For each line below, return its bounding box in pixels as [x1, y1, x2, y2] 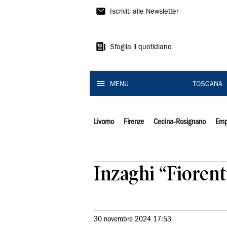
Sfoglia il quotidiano [110, 44, 172, 51]
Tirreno [90, 21, 138, 37]
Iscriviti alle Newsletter [110, 9, 178, 16]
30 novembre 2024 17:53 [94, 216, 171, 223]
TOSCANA [192, 81, 222, 88]
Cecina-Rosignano [153, 119, 206, 126]
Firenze [123, 119, 144, 126]
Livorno [94, 119, 114, 126]
